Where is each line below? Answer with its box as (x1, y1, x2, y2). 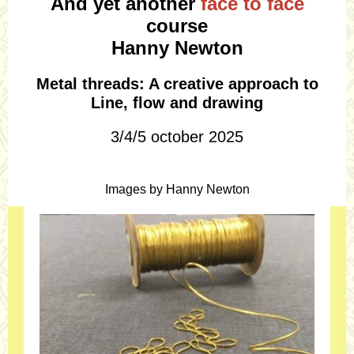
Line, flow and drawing (91, 94, 263, 111)
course (146, 15, 208, 36)
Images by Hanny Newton (104, 183, 250, 196)
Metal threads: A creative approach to (36, 75, 318, 92)
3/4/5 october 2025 (111, 128, 243, 145)
